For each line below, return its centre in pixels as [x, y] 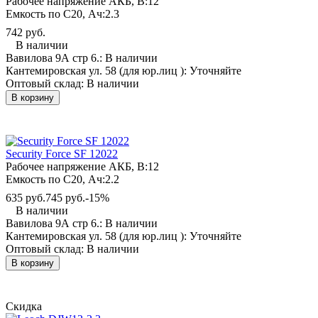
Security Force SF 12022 [62, 153]
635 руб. [26, 197]
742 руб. [26, 32]
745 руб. [65, 197]
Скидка [24, 306]
